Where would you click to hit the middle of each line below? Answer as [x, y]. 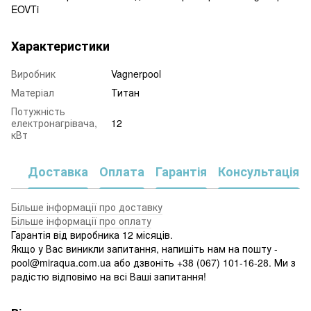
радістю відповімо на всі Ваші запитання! [109, 276]
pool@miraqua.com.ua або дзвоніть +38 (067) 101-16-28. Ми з [153, 262]
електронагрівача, [54, 123]
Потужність [38, 111]
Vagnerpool [136, 73]
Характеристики [60, 45]
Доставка [58, 172]
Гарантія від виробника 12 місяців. [92, 234]
